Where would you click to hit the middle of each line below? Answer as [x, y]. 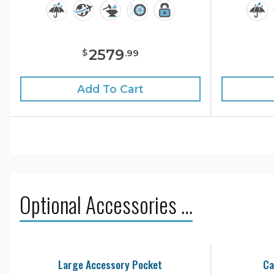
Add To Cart [110, 89]
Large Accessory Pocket [110, 264]
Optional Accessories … [106, 204]
